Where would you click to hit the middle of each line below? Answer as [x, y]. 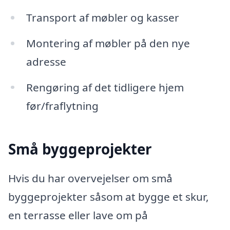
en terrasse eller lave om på [78, 215]
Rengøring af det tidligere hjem [105, 87]
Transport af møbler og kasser [102, 17]
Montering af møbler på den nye [108, 43]
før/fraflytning [62, 106]
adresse [46, 61]
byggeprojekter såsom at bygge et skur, [109, 197]
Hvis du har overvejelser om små [90, 178]
